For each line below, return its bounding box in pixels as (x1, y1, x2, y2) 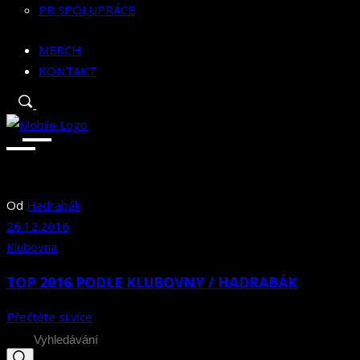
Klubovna (6, 239, 57, 256)
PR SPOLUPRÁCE (39, 2, 135, 18)
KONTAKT (39, 63, 96, 80)
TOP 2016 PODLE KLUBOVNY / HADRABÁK (6, 272, 297, 292)
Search (6, 329, 43, 346)
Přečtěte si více (6, 309, 92, 325)
